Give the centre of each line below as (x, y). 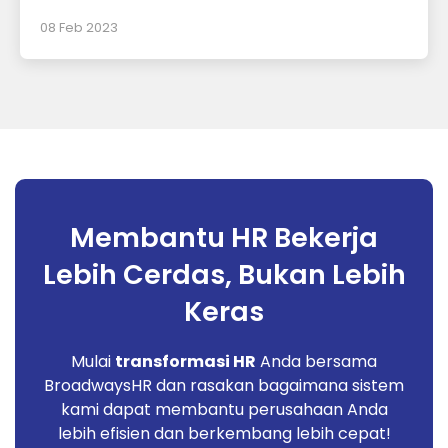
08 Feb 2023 (79, 28)
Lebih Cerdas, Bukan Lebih (224, 275)
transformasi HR (185, 362)
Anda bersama (316, 362)
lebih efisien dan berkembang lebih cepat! (224, 434)
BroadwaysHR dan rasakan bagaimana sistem (224, 386)
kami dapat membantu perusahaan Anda (224, 410)
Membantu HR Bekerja (224, 238)
